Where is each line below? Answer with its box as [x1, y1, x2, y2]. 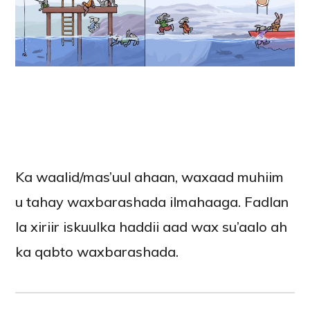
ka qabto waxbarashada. [15, 243, 179, 261]
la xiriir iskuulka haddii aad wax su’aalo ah [15, 218, 288, 236]
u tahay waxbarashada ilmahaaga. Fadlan [15, 193, 289, 211]
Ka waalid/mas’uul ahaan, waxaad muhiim [15, 168, 284, 186]
